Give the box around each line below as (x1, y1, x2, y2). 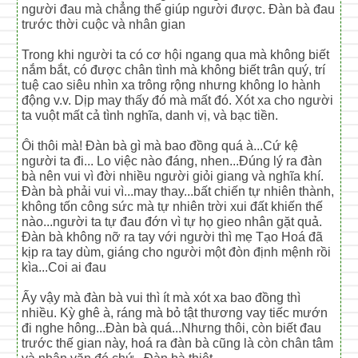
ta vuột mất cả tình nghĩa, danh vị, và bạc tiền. (22, 108, 279, 122)
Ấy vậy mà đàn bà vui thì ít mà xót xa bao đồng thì (22, 290, 301, 304)
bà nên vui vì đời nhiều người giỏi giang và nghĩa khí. (22, 169, 324, 183)
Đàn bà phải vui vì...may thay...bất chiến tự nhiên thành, (22, 184, 335, 198)
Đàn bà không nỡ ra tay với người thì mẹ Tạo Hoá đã (22, 229, 324, 244)
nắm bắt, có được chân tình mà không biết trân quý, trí (22, 62, 326, 77)
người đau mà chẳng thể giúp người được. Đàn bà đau (22, 2, 336, 16)
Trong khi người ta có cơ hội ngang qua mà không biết (22, 47, 330, 62)
